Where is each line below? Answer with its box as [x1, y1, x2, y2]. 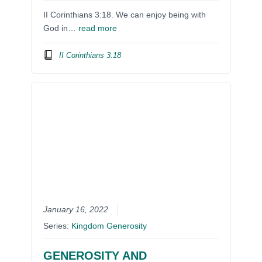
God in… [43, 24, 79, 33]
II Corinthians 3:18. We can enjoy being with [43, 11, 206, 20]
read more [78, 24, 118, 33]
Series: [43, 222, 72, 231]
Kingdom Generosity [71, 222, 147, 231]
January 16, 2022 [43, 205, 109, 215]
